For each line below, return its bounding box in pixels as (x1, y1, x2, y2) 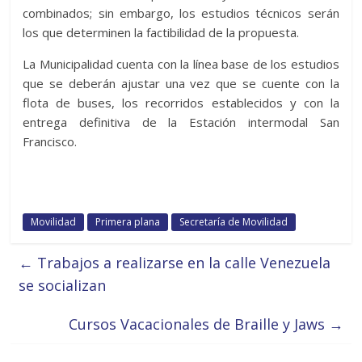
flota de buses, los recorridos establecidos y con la (23, 94, 339, 111)
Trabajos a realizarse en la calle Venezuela (33, 252, 331, 272)
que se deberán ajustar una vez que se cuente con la (23, 74, 339, 91)
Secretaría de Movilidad (179, 214, 288, 229)
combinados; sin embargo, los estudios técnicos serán (23, 4, 339, 21)
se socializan (19, 275, 107, 295)
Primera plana (95, 214, 161, 229)
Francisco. (23, 133, 78, 149)
